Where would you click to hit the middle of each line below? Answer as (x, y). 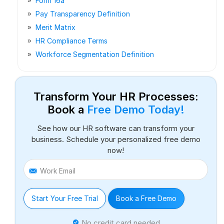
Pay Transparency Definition (83, 13)
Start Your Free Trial (65, 198)
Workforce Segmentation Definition (95, 54)
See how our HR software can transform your (116, 128)
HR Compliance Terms (71, 40)
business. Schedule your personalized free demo (116, 139)
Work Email (58, 170)
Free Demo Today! (135, 109)
